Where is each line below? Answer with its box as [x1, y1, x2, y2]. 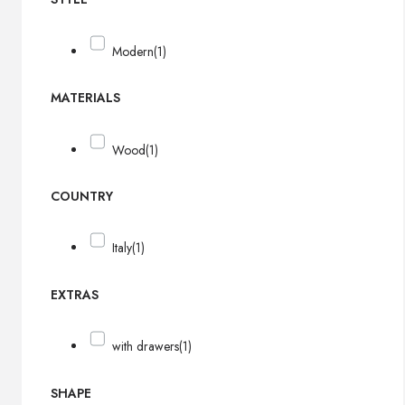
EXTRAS [51, 286, 99, 305]
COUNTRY [51, 187, 113, 206]
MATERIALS [51, 89, 120, 108]
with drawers [112, 337, 180, 356]
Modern [112, 42, 155, 61]
